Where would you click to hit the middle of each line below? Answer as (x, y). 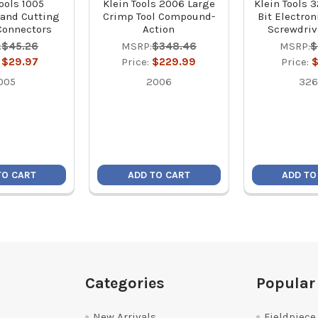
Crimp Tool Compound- (159, 16)
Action (159, 29)
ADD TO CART (159, 175)
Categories (125, 283)
